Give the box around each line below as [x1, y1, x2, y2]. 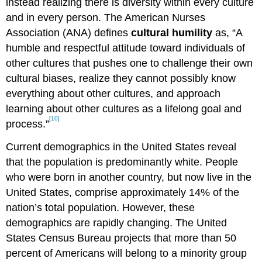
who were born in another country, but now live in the [6, 171, 252, 183]
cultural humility [131, 26, 213, 39]
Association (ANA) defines [6, 26, 132, 39]
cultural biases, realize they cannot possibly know [6, 72, 236, 84]
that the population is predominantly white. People [6, 156, 239, 168]
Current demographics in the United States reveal [6, 140, 237, 153]
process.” [6, 118, 50, 130]
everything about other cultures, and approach [6, 87, 221, 99]
